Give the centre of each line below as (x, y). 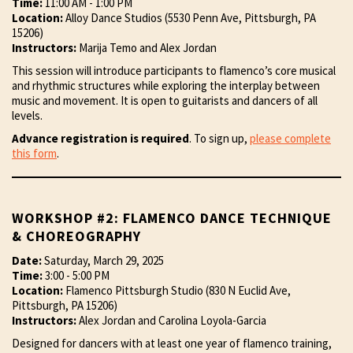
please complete (290, 139)
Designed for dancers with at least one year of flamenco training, (172, 344)
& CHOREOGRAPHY (76, 236)
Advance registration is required (100, 139)
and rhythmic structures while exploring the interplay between (166, 86)
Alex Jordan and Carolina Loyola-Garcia (171, 321)
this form (34, 154)
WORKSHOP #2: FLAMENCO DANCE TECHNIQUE (172, 218)
